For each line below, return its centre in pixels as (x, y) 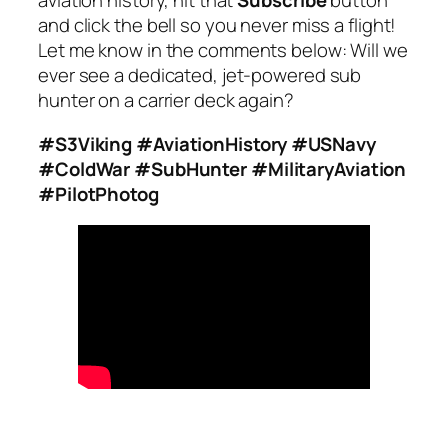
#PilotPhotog (98, 193)
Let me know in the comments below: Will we (223, 50)
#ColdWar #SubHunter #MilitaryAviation (222, 168)
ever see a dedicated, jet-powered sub (200, 75)
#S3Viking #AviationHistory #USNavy (207, 143)
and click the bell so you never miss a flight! (217, 25)
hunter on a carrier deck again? (166, 100)
